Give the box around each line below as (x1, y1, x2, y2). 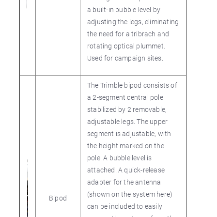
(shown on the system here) (87, 189, 173, 199)
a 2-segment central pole (87, 93, 163, 102)
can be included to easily (87, 201, 162, 211)
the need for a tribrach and (87, 29, 170, 38)
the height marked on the (87, 141, 164, 150)
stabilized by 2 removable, (87, 105, 167, 114)
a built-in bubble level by (87, 5, 161, 14)
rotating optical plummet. (87, 41, 165, 50)
